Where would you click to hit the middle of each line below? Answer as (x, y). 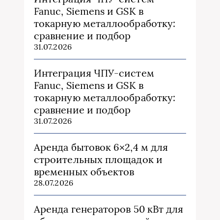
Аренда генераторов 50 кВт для (109, 209)
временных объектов (84, 171)
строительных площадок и (98, 159)
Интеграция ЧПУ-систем (94, 73)
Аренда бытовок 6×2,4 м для (101, 147)
